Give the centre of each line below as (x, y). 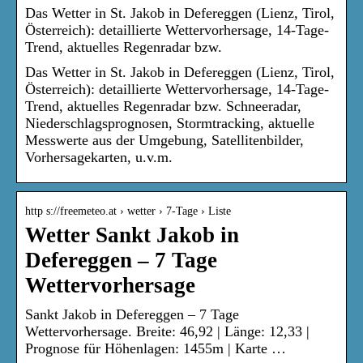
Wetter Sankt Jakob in (132, 235)
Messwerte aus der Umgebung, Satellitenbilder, (164, 140)
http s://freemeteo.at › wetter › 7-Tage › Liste (128, 211)
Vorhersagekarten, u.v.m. (99, 157)
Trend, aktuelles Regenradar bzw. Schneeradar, (163, 106)
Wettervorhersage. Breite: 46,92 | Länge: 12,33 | (167, 331)
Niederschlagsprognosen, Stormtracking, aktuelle (170, 123)
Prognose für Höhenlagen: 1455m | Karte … (156, 348)
